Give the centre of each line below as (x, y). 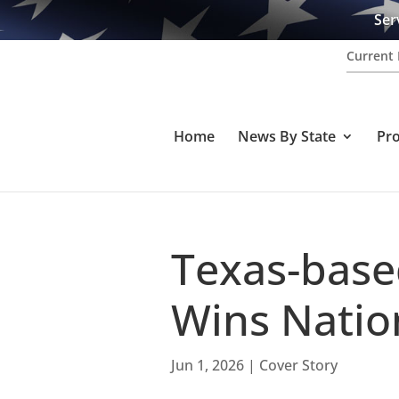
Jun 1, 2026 (208, 366)
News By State (286, 137)
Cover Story (298, 366)
